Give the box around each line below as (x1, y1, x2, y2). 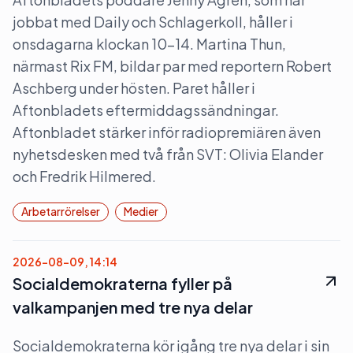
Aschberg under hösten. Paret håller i (13, 79, 255, 97)
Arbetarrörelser (21, 204, 100, 218)
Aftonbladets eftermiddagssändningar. (13, 101, 279, 119)
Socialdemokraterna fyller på (13, 273, 232, 293)
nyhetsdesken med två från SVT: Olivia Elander (13, 145, 323, 163)
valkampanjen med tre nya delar (13, 297, 253, 317)
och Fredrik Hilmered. (13, 167, 156, 185)
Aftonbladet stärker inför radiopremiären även (13, 123, 321, 141)
